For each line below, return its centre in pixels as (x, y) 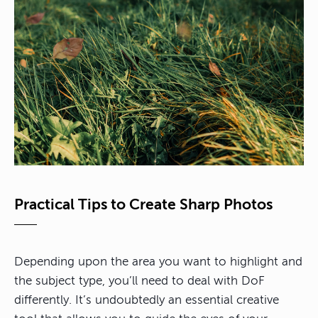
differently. (45, 300)
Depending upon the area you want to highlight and (158, 262)
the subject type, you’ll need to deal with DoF (139, 281)
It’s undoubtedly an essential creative (177, 300)
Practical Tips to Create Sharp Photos (143, 205)
